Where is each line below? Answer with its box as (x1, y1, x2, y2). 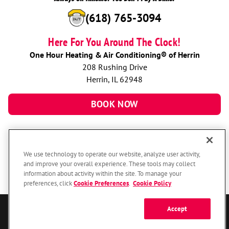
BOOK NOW (90, 98, 139, 110)
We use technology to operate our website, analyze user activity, (24, 150, 200, 158)
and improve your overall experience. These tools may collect (24, 159, 195, 168)
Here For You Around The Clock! (48, 34, 181, 49)
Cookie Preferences (74, 179, 129, 188)
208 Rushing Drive (82, 61, 147, 72)
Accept (167, 204, 188, 214)
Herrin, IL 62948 (86, 74, 143, 84)
